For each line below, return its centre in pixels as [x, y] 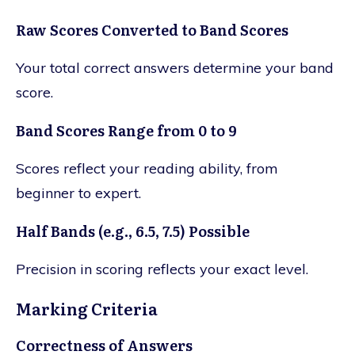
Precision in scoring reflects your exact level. [162, 269]
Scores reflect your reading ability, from [147, 168]
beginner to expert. [78, 193]
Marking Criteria [87, 308]
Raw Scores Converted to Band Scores [152, 29]
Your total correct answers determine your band [175, 67]
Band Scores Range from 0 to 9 [126, 130]
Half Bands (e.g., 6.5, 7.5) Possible [133, 231]
